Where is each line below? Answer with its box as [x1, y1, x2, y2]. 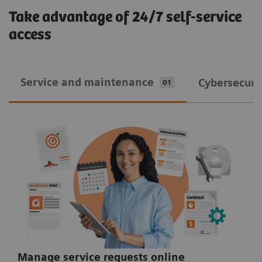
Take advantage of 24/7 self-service [9, 9, 242, 26]
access [9, 26, 51, 44]
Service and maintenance [20, 75, 154, 88]
